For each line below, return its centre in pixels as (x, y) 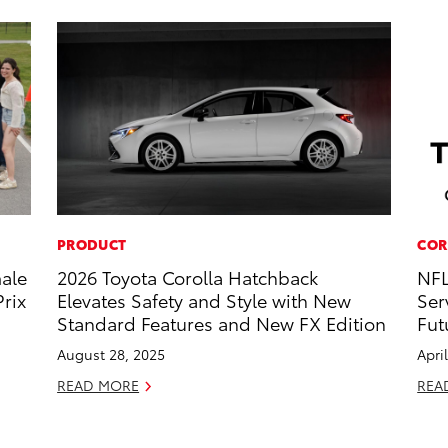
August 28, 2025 (111, 354)
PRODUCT (92, 244)
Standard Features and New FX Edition (222, 323)
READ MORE (98, 385)
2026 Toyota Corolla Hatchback (188, 277)
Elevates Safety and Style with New (204, 300)
